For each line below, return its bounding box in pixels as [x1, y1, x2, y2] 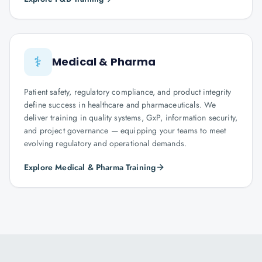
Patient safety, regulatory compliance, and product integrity [24, 86, 232, 98]
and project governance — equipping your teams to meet [24, 125, 226, 136]
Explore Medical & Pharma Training [24, 161, 156, 173]
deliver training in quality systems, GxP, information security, [24, 112, 238, 123]
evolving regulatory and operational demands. [24, 137, 187, 149]
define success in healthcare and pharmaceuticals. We [24, 99, 216, 111]
